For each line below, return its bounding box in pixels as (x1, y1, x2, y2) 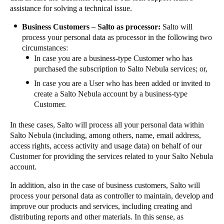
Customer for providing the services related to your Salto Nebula (10, 152, 213, 160)
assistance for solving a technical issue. (10, 4, 132, 12)
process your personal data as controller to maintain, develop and (10, 191, 213, 200)
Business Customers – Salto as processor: (22, 22, 162, 31)
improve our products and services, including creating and (10, 202, 192, 210)
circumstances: (22, 43, 70, 52)
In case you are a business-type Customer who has (34, 54, 192, 62)
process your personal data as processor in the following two (22, 33, 212, 41)
